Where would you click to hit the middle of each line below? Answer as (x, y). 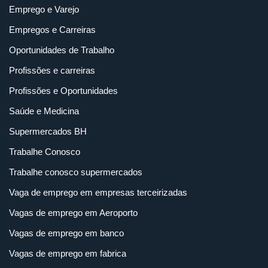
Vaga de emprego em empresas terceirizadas (98, 193)
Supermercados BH (48, 132)
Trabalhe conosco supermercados (76, 172)
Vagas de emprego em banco (66, 233)
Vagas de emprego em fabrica (68, 254)
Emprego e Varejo (44, 10)
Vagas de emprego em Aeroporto (73, 213)
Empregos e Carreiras (52, 30)
